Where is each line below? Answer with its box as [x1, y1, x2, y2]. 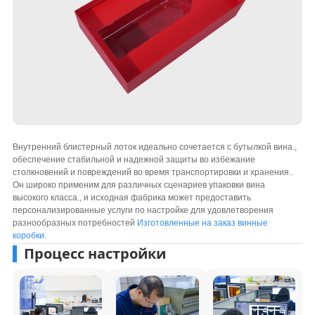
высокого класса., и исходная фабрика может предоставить [12, 193, 251, 202]
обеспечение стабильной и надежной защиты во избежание [12, 155, 255, 165]
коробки [12, 231, 44, 240]
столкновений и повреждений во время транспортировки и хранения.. [12, 167, 293, 177]
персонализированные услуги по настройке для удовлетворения [12, 205, 274, 215]
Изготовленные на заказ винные [136, 218, 268, 228]
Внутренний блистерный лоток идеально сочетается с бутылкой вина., [12, 142, 297, 152]
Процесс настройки [23, 244, 166, 263]
